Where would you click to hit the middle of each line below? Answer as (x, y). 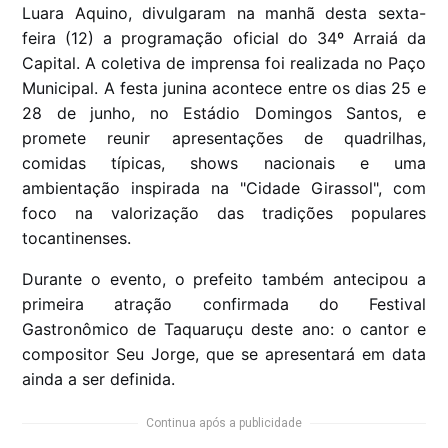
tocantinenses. (77, 238)
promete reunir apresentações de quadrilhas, (224, 138)
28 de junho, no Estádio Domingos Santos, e (224, 113)
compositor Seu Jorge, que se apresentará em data (224, 354)
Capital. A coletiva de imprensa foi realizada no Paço (224, 63)
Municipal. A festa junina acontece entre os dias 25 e (224, 88)
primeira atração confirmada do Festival (224, 304)
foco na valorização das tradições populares (224, 213)
